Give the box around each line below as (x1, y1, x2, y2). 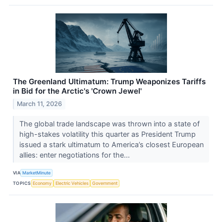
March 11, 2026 (17, 100, 62, 108)
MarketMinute (22, 169, 51, 175)
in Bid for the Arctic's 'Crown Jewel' (13, 86, 142, 96)
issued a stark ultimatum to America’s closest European (19, 140, 204, 149)
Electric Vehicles (55, 180, 89, 186)
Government (92, 180, 118, 186)
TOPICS (13, 180, 31, 186)
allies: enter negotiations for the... (19, 151, 132, 160)
